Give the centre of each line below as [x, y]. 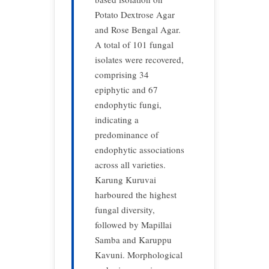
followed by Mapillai [133, 225]
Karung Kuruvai [125, 180]
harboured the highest [136, 195]
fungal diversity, [125, 210]
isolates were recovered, [139, 59]
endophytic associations [140, 150]
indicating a [117, 119]
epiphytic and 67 [126, 89]
